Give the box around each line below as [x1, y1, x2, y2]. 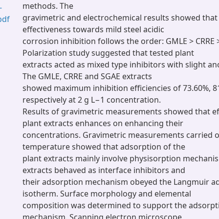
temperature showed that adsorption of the [22, 141, 185, 152]
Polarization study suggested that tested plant [22, 47, 194, 58]
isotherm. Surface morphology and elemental [22, 188, 191, 199]
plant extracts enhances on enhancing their [22, 118, 183, 129]
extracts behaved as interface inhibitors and [22, 165, 185, 175]
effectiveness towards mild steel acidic [22, 24, 164, 35]
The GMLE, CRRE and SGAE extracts [22, 71, 152, 82]
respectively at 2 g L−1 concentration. [22, 94, 161, 105]
